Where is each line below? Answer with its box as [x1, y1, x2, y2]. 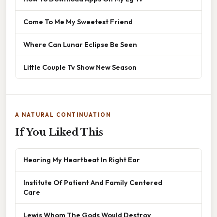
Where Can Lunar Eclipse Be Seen [23, 39, 137, 49]
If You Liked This [15, 126, 103, 138]
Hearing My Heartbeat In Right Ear [23, 155, 140, 164]
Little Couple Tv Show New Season [23, 62, 137, 72]
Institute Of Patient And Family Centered [23, 177, 162, 187]
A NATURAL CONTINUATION [15, 111, 111, 118]
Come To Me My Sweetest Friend [23, 16, 133, 26]
